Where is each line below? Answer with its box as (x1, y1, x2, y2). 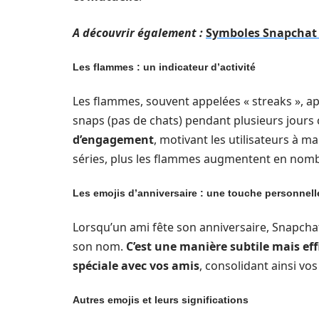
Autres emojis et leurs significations (73, 294, 249, 305)
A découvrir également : (73, 25, 203, 41)
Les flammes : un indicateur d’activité (73, 61, 256, 73)
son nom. (73, 239, 126, 254)
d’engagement (73, 132, 154, 147)
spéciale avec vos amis (73, 258, 199, 273)
